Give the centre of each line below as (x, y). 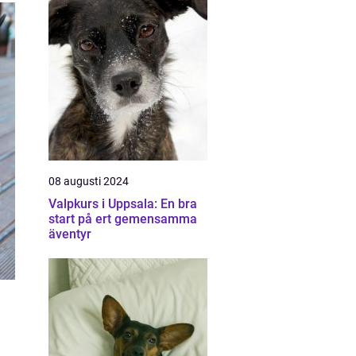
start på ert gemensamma (123, 219)
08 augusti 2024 (89, 181)
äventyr (70, 234)
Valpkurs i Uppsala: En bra (123, 204)
